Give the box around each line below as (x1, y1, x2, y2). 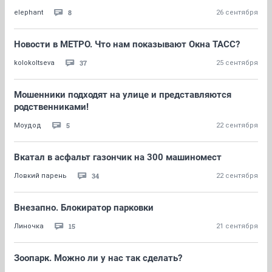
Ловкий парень (14, 172, 67, 180)
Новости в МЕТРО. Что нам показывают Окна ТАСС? (14, 39, 240, 50)
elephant (14, 8, 43, 16)
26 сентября (216, 8, 258, 16)
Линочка (14, 222, 44, 230)
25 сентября (216, 59, 258, 67)
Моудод (14, 121, 41, 129)
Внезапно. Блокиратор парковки (14, 202, 154, 213)
